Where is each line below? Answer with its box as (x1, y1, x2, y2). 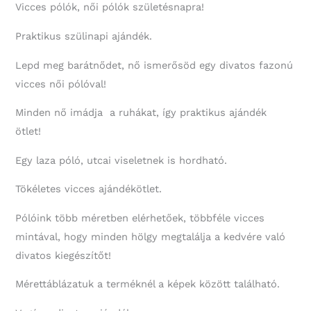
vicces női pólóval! (15, 77, 107, 90)
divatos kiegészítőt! (15, 249, 112, 262)
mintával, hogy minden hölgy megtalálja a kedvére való (15, 230, 286, 243)
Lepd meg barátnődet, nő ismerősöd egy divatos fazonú (15, 58, 294, 72)
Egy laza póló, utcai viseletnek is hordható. (15, 153, 228, 167)
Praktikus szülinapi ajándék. (15, 30, 153, 43)
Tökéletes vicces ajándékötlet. (15, 183, 162, 196)
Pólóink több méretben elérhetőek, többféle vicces (15, 211, 265, 224)
